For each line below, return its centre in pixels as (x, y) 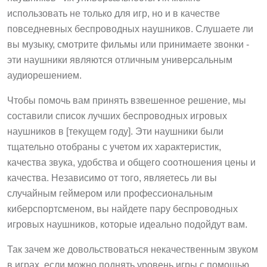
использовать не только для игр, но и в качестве (114, 14)
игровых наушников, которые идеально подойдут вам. (127, 225)
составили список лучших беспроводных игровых (117, 116)
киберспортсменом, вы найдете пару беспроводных (122, 209)
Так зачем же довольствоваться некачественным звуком (133, 250)
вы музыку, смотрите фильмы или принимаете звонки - (128, 45)
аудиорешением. (44, 76)
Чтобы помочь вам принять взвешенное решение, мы (127, 101)
